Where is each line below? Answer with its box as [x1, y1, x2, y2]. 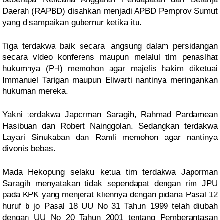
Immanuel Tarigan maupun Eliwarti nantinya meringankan [2, 75, 218, 84]
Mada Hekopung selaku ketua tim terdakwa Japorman [2, 167, 218, 177]
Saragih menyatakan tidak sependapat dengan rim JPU [2, 179, 218, 188]
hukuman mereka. [2, 86, 68, 96]
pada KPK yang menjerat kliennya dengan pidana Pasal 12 [2, 190, 218, 199]
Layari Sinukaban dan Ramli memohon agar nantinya [2, 133, 218, 142]
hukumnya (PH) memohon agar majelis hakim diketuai [2, 64, 218, 73]
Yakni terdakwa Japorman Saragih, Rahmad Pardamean [2, 110, 218, 119]
